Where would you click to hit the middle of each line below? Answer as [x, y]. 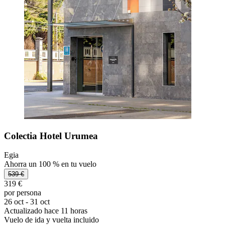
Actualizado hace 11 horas [46, 211]
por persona [23, 193]
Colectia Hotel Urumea [51, 136]
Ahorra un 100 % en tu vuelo [50, 164]
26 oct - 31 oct [27, 202]
